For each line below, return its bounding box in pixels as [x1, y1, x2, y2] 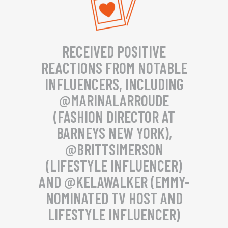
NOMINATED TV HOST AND [45, 189, 183, 207]
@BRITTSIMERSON [65, 140, 163, 158]
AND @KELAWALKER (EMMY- [38, 173, 190, 191]
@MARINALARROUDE [59, 91, 169, 109]
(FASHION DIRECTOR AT [53, 107, 175, 126]
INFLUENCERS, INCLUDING [44, 75, 184, 93]
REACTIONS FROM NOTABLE [41, 59, 187, 77]
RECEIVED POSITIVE [62, 42, 166, 61]
